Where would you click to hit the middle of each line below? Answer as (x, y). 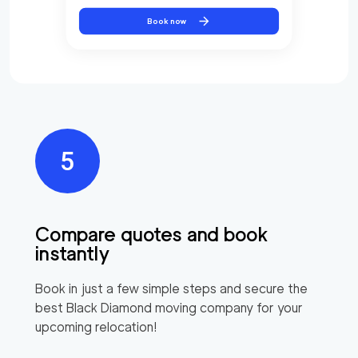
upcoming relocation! (96, 327)
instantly (73, 253)
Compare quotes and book (152, 234)
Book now (167, 21)
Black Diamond (109, 308)
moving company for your (227, 308)
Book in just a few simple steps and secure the (171, 288)
